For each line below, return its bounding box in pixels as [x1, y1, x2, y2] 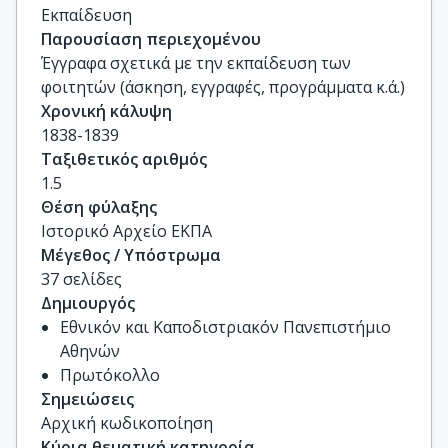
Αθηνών [60, 340, 121, 362]
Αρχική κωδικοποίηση [41, 412, 213, 434]
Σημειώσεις [41, 388, 134, 410]
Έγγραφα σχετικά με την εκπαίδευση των [41, 52, 351, 74]
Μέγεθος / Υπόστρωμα [41, 244, 221, 266]
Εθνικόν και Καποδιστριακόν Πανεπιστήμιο [60, 316, 392, 338]
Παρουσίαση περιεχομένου [41, 28, 261, 50]
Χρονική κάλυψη [41, 100, 172, 122]
